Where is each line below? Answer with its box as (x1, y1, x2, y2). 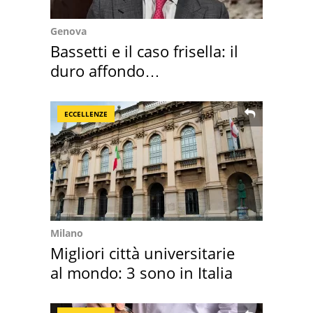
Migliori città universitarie (50, 242, 235, 264)
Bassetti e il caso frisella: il (50, 41, 238, 62)
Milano (50, 226, 83, 240)
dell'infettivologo (50, 80, 170, 101)
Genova (50, 24, 87, 38)
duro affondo (50, 60, 145, 82)
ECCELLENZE (64, 109, 108, 119)
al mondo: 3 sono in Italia (50, 262, 233, 284)
